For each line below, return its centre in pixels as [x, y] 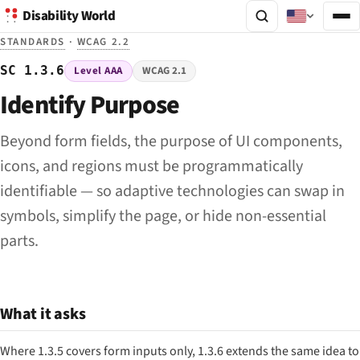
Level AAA [98, 71]
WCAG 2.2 [103, 42]
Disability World [69, 16]
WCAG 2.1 [165, 71]
